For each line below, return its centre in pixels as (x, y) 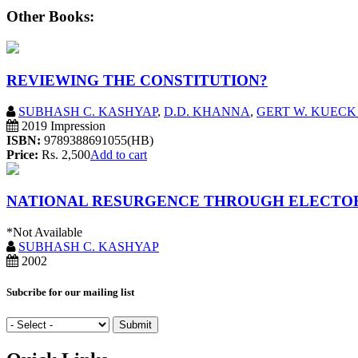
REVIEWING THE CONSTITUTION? (137, 80)
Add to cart (119, 154)
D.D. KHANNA (207, 111)
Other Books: (50, 17)
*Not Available (44, 232)
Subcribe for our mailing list (70, 292)
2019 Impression (62, 125)
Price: (22, 154)
